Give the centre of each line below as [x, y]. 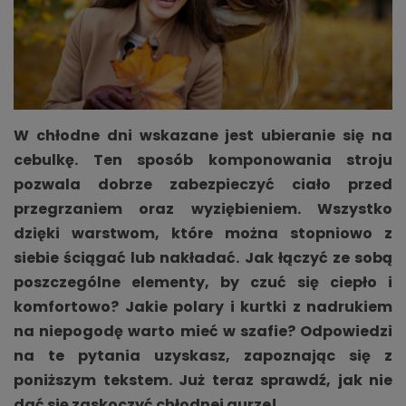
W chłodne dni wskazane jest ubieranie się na [203, 136]
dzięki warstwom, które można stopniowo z [203, 234]
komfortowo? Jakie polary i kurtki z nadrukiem [203, 307]
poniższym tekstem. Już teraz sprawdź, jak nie [203, 381]
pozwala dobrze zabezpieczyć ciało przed [203, 185]
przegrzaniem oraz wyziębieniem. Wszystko [203, 209]
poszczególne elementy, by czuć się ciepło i [203, 283]
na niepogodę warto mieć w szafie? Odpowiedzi [203, 332]
